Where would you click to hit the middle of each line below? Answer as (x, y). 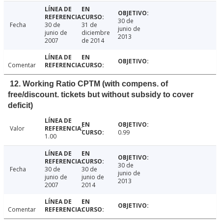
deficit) (20, 106)
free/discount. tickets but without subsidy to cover (101, 95)
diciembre (96, 33)
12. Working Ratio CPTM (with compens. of (89, 84)
